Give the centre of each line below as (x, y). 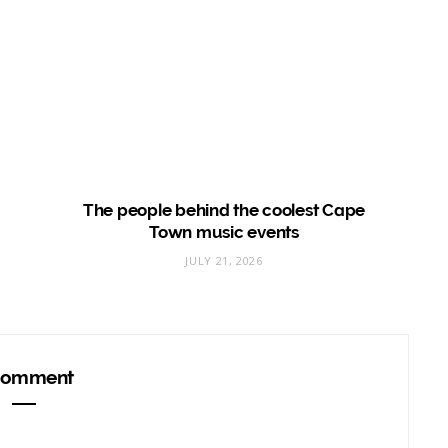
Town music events (224, 231)
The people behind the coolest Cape (224, 209)
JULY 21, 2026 (224, 260)
